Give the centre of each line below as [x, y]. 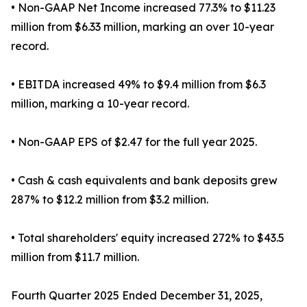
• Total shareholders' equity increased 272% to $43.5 [148, 238]
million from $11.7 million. [75, 257]
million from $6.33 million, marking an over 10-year [143, 27]
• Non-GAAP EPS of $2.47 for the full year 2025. [134, 142]
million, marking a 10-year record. [100, 104]
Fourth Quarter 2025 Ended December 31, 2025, [137, 296]
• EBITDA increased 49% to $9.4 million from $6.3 [138, 85]
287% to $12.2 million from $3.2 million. [110, 200]
